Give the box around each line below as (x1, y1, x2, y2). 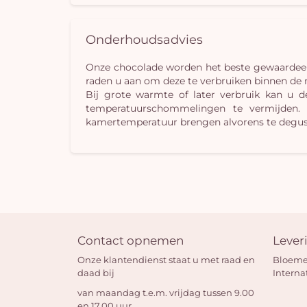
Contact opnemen (77, 233, 184, 248)
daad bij (77, 267, 115, 279)
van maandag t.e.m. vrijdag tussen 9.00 (77, 287, 255, 299)
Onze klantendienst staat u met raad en (77, 254, 256, 266)
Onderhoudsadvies (86, 32, 204, 47)
